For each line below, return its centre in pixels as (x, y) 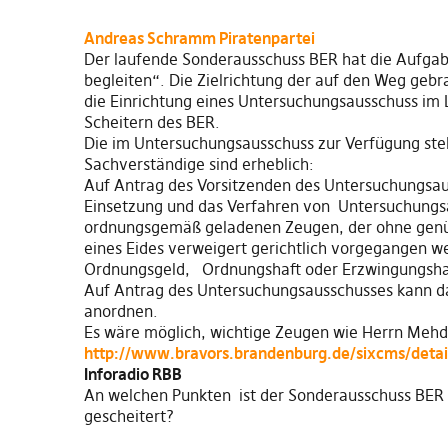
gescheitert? (131, 415)
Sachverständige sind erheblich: (199, 163)
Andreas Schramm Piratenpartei (199, 37)
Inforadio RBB (133, 373)
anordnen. (121, 310)
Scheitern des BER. (152, 121)
